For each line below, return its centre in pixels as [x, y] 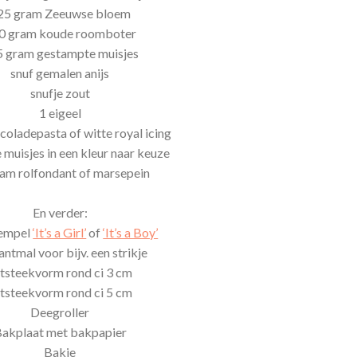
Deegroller [60, 312]
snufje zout [60, 93]
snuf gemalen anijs [60, 73]
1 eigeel [60, 113]
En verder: [60, 213]
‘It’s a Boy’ [131, 233]
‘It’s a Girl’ [60, 233]
